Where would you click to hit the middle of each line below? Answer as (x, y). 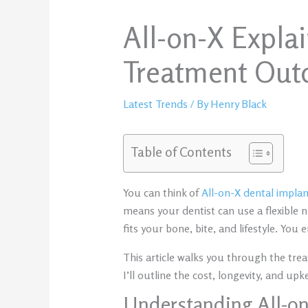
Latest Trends (155, 104)
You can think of (162, 193)
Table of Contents (181, 152)
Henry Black (238, 104)
